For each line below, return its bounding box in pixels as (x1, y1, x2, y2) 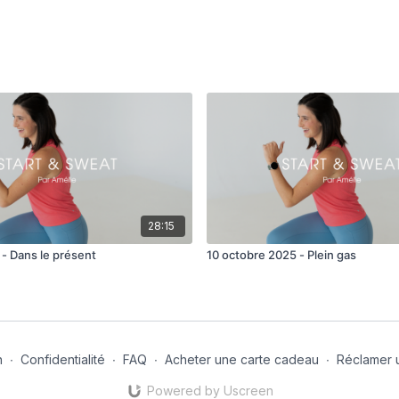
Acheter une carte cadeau (164, 351, 319, 367)
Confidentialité (20, 351, 105, 367)
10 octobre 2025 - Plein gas (207, 248, 356, 263)
